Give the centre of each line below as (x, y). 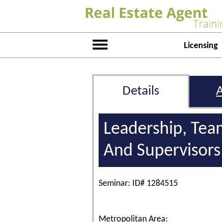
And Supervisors (162, 151)
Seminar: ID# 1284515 (138, 184)
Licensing (201, 46)
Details (141, 91)
